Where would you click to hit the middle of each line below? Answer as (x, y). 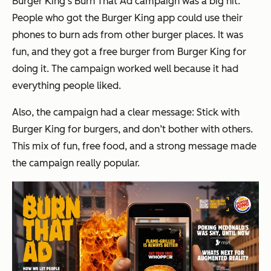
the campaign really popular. (76, 163)
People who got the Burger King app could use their (127, 18)
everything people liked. (67, 85)
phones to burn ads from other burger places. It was (128, 34)
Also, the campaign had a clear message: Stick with (126, 112)
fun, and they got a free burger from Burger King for (129, 51)
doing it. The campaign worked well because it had (125, 68)
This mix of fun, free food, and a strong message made (134, 146)
